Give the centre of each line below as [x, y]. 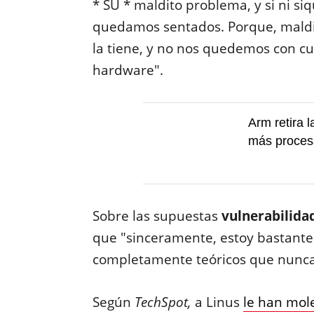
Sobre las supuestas [157, 216]
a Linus [217, 302]
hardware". [128, 70]
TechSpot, [163, 302]
